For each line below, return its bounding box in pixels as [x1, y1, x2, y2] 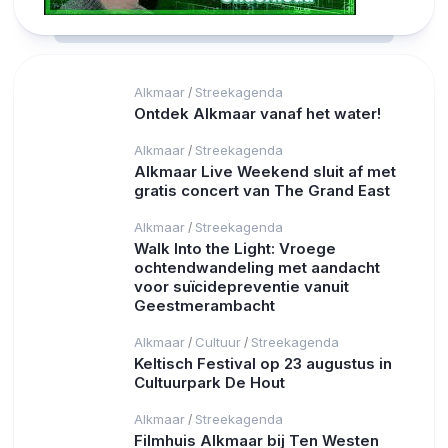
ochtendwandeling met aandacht [134, 258, 380, 278]
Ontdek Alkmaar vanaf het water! [134, 104, 381, 124]
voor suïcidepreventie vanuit [134, 277, 349, 297]
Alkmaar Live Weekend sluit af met [134, 162, 396, 182]
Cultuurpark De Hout [134, 373, 285, 393]
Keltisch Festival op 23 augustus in [134, 354, 392, 374]
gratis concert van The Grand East [134, 181, 390, 201]
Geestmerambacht [134, 296, 275, 316]
